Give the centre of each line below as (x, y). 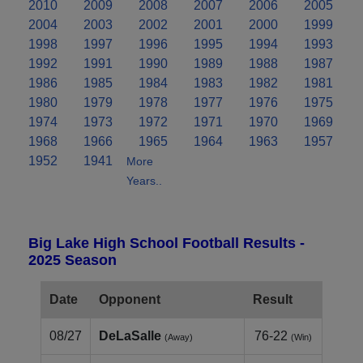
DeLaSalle (130, 335)
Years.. (144, 180)
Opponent (130, 299)
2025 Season (73, 260)
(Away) (179, 337)
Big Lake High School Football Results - (167, 243)
